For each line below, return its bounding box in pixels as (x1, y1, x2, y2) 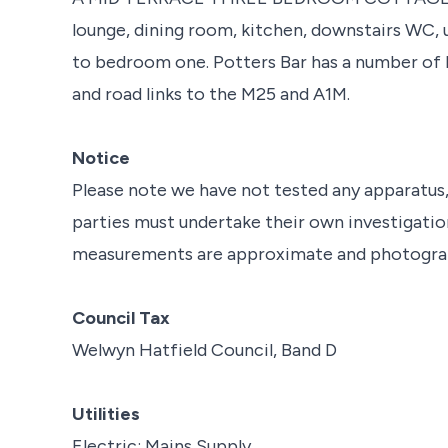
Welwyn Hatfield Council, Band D (72, 338, 337, 361)
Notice (72, 146, 130, 169)
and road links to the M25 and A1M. (72, 82, 350, 105)
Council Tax (72, 306, 170, 329)
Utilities (72, 402, 140, 425)
